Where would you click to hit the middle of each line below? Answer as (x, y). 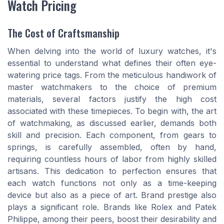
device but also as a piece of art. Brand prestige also (112, 195)
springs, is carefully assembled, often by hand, (112, 147)
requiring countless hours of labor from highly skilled (112, 159)
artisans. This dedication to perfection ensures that (112, 171)
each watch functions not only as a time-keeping (112, 183)
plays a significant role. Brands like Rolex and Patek (112, 207)
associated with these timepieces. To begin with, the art (112, 111)
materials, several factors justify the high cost (112, 99)
